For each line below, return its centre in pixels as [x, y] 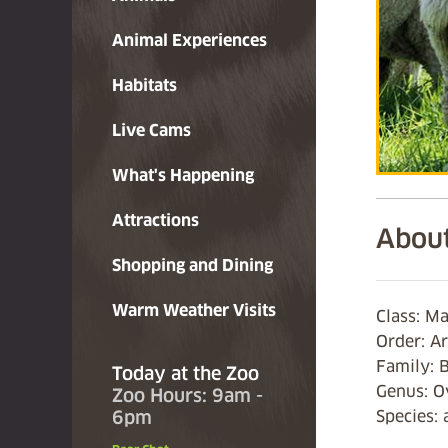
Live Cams [151, 130]
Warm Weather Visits [194, 310]
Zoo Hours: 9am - [187, 396]
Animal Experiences [189, 40]
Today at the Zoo [185, 374]
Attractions [155, 220]
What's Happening [183, 175]
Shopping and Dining [192, 265]
